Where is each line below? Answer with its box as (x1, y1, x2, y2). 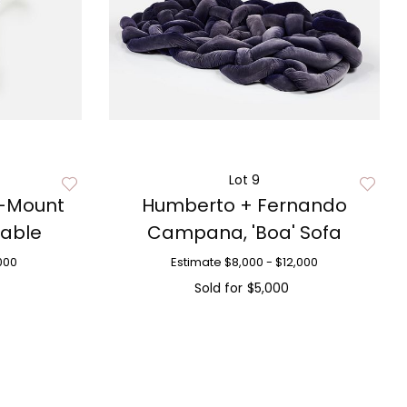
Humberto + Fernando (141, 193, 347, 218)
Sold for (194, 279, 243, 297)
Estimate (170, 253, 222, 271)
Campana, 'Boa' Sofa (146, 220, 342, 245)
